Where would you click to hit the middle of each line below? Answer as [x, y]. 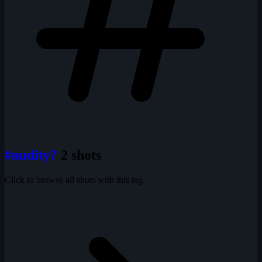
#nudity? [33, 155]
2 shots [81, 155]
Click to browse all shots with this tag [74, 180]
